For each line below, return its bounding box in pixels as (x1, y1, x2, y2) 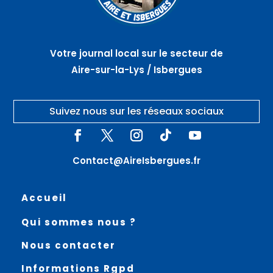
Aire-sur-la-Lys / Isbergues (71, 63, 202, 77)
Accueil (21, 191, 67, 205)
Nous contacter (21, 239, 116, 252)
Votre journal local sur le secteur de (50, 47, 223, 60)
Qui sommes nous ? (21, 216, 136, 229)
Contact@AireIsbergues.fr (73, 154, 200, 168)
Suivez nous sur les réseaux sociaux (49, 104, 224, 119)
